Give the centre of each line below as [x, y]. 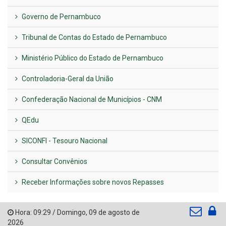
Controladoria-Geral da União [67, 79]
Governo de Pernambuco [61, 17]
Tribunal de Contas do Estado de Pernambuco [94, 38]
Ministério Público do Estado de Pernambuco [92, 58]
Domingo [71, 213]
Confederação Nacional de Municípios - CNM [91, 100]
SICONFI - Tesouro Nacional [64, 141]
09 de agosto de [114, 213]
